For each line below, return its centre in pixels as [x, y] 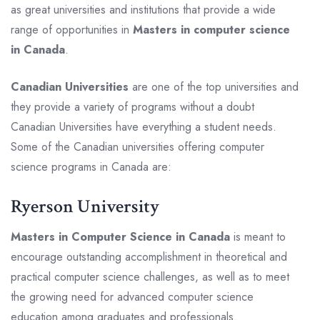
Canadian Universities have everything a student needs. [144, 126]
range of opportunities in [72, 29]
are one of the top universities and [214, 86]
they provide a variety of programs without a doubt [132, 106]
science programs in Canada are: [93, 166]
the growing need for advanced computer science [132, 296]
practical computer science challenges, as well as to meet [150, 276]
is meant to [258, 236]
